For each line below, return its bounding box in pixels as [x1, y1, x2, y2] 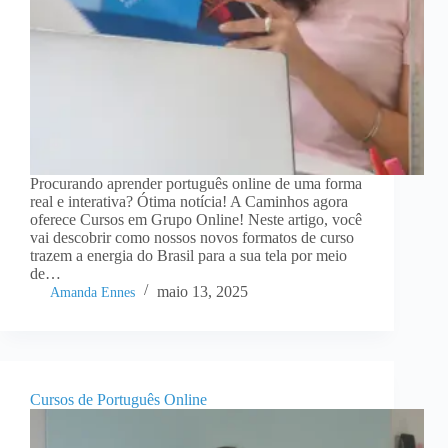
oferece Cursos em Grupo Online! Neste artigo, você [30, 210, 362, 228]
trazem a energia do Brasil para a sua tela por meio [30, 246, 347, 264]
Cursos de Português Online [30, 390, 207, 408]
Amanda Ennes [50, 284, 135, 300]
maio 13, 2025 [157, 282, 248, 300]
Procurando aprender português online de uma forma [30, 174, 362, 192]
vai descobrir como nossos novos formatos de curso [30, 228, 354, 246]
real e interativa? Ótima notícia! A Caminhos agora [30, 192, 348, 210]
